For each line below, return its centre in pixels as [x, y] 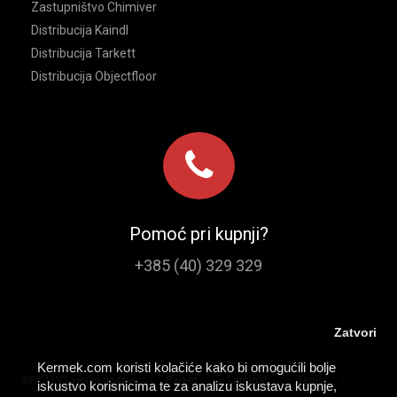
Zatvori [356, 332]
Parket [182, 380]
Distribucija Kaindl [80, 30]
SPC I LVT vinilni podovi [79, 380]
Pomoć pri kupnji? [198, 234]
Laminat [248, 380]
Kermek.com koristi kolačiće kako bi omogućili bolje [187, 368]
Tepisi [312, 380]
